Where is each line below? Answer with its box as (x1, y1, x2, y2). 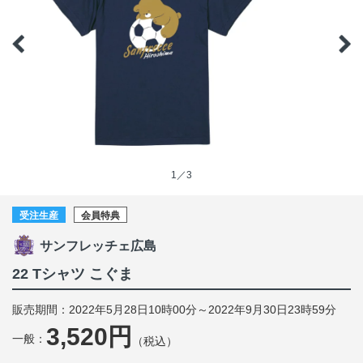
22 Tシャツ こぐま (12, 266, 133, 283)
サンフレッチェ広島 (40, 239, 156, 254)
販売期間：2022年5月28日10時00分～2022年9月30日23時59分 (12, 303, 336, 317)
